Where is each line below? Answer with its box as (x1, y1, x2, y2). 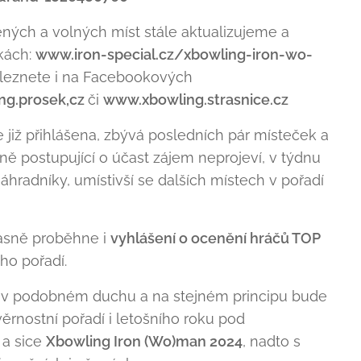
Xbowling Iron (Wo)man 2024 (46, 333, 243, 350)
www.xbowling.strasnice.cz (103, 91, 288, 108)
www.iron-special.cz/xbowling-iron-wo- (35, 46, 313, 63)
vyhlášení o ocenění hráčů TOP (110, 230, 321, 247)
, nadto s (243, 333, 301, 350)
